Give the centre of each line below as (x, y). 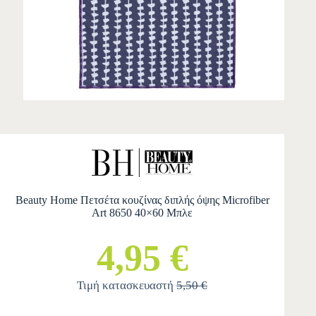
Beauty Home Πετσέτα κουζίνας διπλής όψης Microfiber (142, 200)
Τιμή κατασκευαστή (127, 286)
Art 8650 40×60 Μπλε (142, 213)
